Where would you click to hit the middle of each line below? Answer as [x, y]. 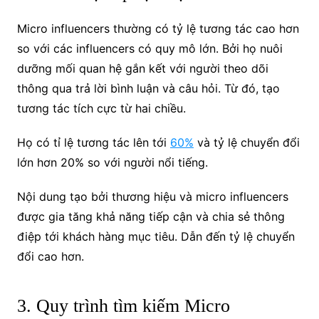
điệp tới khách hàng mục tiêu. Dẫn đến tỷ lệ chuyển [156, 236]
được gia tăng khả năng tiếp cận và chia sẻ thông [151, 216]
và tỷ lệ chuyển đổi [246, 142]
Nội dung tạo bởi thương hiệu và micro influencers [152, 196]
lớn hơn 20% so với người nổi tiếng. [112, 162]
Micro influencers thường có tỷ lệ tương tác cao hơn [158, 28]
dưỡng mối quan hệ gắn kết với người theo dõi [142, 68]
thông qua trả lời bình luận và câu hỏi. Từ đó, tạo [148, 88]
